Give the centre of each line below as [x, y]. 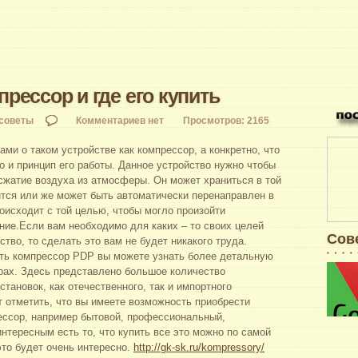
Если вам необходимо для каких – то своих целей [141, 226]
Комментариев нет [120, 120]
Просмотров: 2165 [226, 120]
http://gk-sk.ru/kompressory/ [199, 347]
